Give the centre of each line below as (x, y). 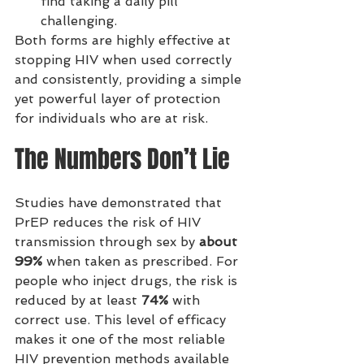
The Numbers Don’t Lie (122, 159)
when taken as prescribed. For (142, 261)
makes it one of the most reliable (122, 339)
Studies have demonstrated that (120, 203)
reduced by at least (78, 300)
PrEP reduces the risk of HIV (110, 222)
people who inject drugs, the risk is (128, 281)
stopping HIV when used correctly (125, 60)
